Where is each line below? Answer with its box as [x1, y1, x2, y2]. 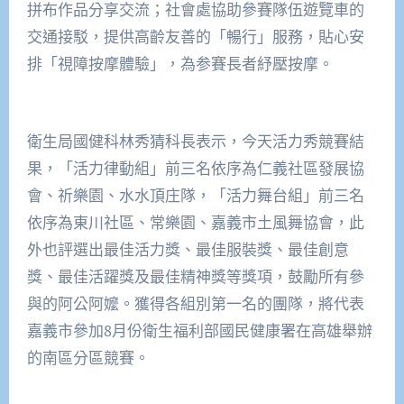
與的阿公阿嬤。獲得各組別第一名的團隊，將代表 [26, 292, 364, 314]
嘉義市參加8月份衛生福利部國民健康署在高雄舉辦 [26, 319, 372, 341]
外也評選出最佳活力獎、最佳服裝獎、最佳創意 [26, 238, 349, 260]
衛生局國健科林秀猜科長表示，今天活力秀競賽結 [26, 130, 364, 151]
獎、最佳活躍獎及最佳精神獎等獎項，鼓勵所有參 [26, 265, 364, 287]
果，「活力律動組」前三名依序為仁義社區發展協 [26, 157, 364, 179]
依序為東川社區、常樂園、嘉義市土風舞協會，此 [26, 211, 364, 233]
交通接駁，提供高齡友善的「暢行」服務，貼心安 [26, 25, 364, 47]
